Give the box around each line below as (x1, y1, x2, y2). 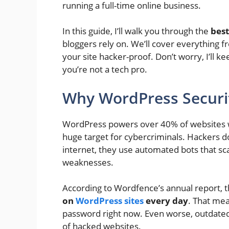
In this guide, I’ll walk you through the (62, 25, 211, 37)
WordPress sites (76, 195, 144, 207)
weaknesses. (62, 156, 113, 168)
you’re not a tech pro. (62, 63, 147, 76)
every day (144, 195, 188, 207)
